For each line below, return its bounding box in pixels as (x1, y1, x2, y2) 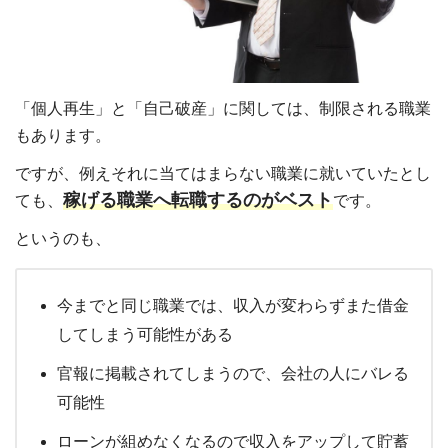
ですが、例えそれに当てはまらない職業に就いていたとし (15, 164, 431, 182)
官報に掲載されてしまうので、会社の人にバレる (57, 364, 409, 382)
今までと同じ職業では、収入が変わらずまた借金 (57, 296, 409, 314)
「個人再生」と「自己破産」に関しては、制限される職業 (15, 99, 431, 117)
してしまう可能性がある (57, 325, 233, 343)
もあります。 (15, 126, 111, 144)
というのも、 (15, 229, 111, 247)
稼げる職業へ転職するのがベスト (63, 189, 333, 210)
